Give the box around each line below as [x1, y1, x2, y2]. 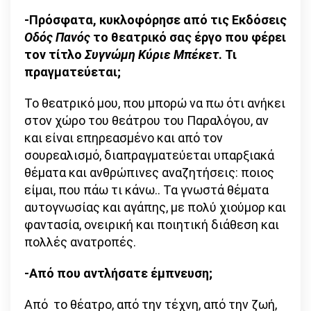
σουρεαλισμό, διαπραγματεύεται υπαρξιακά [24, 148, 274, 163]
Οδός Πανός [24, 30, 90, 45]
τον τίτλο [24, 47, 85, 62]
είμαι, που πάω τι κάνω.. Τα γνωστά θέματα [24, 183, 269, 198]
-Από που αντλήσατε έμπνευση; [24, 266, 212, 281]
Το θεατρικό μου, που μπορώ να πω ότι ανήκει [24, 96, 285, 111]
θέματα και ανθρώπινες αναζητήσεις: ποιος [24, 165, 274, 180]
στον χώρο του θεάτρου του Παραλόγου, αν [24, 113, 269, 128]
